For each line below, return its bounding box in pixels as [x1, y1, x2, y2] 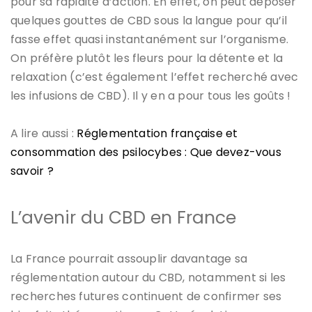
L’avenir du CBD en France [10, 205, 236, 230]
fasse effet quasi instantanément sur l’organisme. [10, 31, 289, 47]
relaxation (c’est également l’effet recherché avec [10, 68, 299, 85]
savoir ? [10, 162, 54, 179]
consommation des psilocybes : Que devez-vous [10, 143, 281, 160]
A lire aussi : [10, 125, 77, 141]
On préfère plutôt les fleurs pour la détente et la [10, 49, 283, 66]
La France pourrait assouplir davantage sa [10, 250, 248, 267]
